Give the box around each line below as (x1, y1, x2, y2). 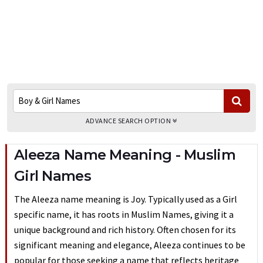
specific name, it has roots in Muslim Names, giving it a (14, 208, 234, 220)
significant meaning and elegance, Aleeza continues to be (14, 239, 245, 251)
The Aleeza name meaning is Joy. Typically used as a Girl (14, 193, 237, 205)
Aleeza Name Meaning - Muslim (14, 146, 235, 163)
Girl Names (14, 167, 91, 184)
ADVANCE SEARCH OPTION (85, 116, 173, 125)
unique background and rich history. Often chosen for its (14, 224, 236, 235)
